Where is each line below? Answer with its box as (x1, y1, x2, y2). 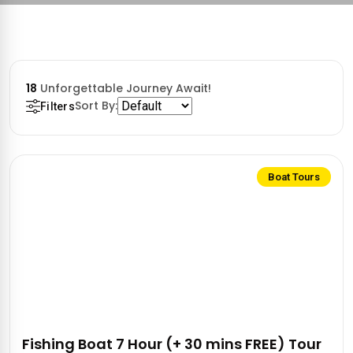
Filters (40, 99, 75, 113)
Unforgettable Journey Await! (37, 80, 211, 96)
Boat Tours (268, 171, 320, 183)
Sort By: (74, 98, 117, 113)
